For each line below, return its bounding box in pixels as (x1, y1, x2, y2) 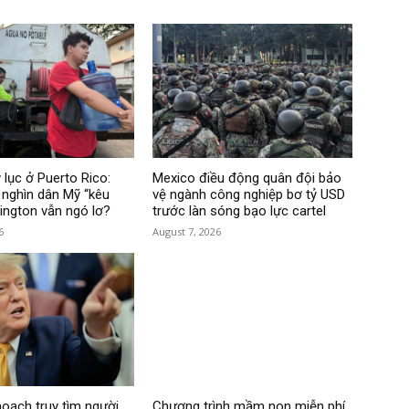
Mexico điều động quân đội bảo (152, 169, 342, 186)
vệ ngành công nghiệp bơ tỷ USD (152, 185, 346, 203)
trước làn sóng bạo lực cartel (152, 202, 327, 219)
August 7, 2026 (152, 224, 222, 238)
